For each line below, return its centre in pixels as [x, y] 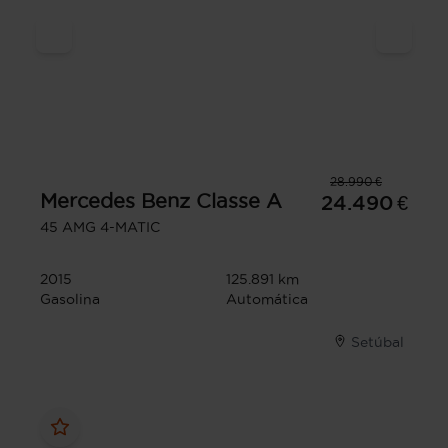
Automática [267, 298]
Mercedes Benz [115, 200]
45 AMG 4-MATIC [100, 226]
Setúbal [377, 341]
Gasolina [70, 298]
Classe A [239, 200]
